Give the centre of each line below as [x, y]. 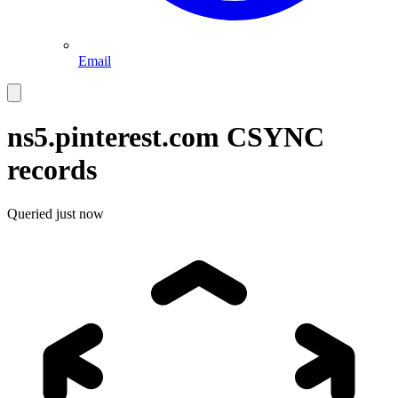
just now [80, 213]
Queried [32, 213]
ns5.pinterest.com [117, 137]
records [52, 170]
